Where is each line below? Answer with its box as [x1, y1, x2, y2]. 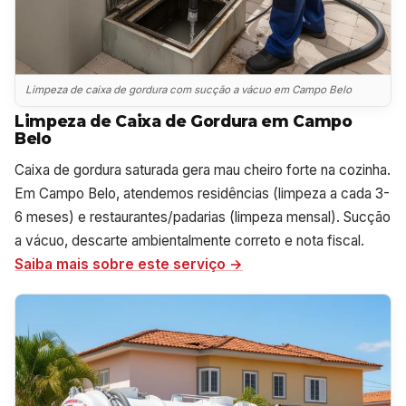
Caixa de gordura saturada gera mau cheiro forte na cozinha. [14, 160, 391, 179]
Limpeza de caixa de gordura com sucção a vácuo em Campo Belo [25, 83, 353, 97]
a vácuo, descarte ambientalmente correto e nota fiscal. [14, 231, 364, 249]
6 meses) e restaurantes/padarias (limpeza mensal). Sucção [14, 208, 391, 226]
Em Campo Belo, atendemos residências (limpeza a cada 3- [14, 184, 390, 202]
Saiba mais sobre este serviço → [14, 255, 243, 273]
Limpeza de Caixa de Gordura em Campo [14, 111, 353, 130]
